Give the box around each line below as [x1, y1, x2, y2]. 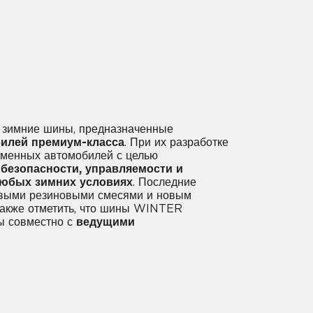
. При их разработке [124, 136, 228, 148]
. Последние [133, 176, 196, 188]
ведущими [76, 216, 135, 228]
